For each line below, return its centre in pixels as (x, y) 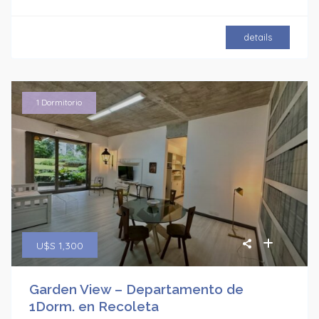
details (257, 37)
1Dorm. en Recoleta (94, 306)
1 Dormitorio (59, 102)
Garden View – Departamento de (137, 289)
